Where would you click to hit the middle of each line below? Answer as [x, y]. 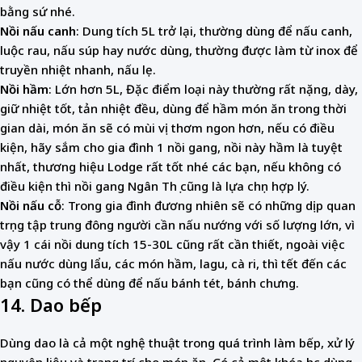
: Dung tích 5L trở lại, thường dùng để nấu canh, [214, 31]
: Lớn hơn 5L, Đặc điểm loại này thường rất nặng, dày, [203, 89]
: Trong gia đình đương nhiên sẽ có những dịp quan [208, 206]
